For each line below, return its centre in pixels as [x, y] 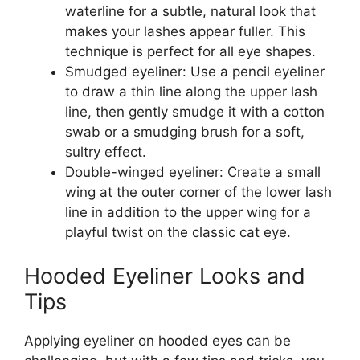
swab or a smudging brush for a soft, [185, 132]
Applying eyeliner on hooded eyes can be [157, 340]
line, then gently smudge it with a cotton [195, 112]
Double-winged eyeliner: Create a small [193, 172]
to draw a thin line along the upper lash [191, 92]
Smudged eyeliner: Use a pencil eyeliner [195, 72]
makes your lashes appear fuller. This [185, 31]
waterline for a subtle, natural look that [190, 11]
